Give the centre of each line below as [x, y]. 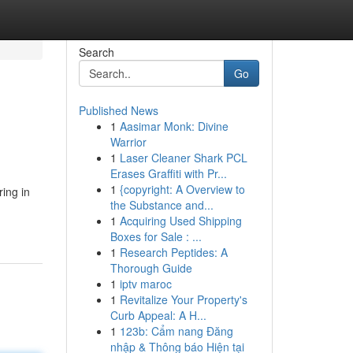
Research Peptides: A [173, 252]
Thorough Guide [151, 268]
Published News [118, 110]
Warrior [128, 142]
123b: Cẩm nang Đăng [176, 331]
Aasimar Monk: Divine [174, 126]
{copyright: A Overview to [182, 189]
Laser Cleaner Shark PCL [183, 158]
